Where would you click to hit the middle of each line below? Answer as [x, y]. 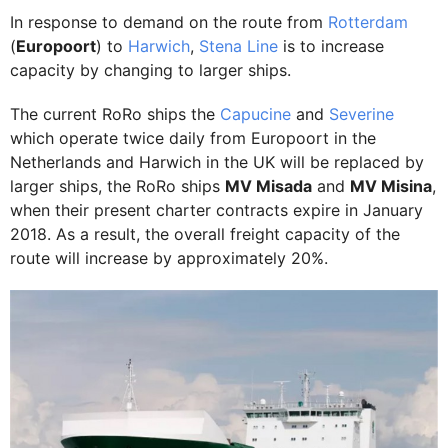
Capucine [255, 114]
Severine [361, 114]
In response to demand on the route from [169, 22]
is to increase [331, 46]
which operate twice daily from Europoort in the [193, 138]
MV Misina [391, 186]
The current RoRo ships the [115, 114]
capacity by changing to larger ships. [150, 70]
